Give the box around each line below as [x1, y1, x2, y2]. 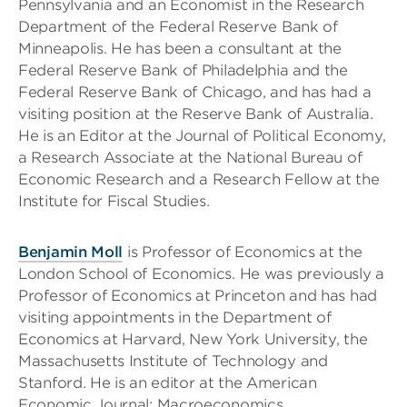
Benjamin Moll [18, 243, 124, 261]
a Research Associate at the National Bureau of [18, 148, 362, 166]
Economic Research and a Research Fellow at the [18, 170, 380, 188]
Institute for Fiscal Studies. [18, 192, 210, 210]
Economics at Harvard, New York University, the [18, 330, 368, 348]
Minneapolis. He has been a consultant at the [18, 39, 342, 57]
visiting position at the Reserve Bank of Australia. [18, 104, 373, 123]
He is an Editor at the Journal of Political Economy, [18, 126, 386, 144]
